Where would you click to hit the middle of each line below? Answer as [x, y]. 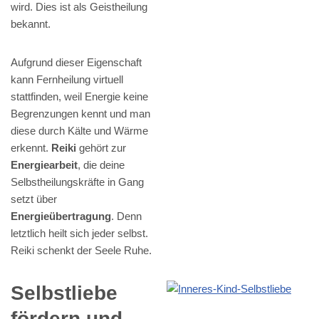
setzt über [34, 199]
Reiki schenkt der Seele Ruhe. [81, 250]
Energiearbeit [44, 164]
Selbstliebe [64, 293]
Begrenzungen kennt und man [80, 113]
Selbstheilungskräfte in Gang [77, 182]
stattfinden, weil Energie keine [79, 96]
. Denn [126, 216]
